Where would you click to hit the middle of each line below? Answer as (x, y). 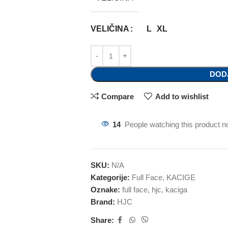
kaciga (176, 190)
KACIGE (181, 177)
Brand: (104, 202)
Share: (102, 220)
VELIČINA (110, 29)
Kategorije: (110, 177)
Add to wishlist (182, 96)
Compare (118, 96)
